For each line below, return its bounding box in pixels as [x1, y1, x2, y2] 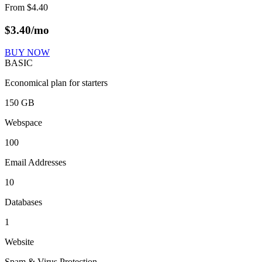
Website [5, 237, 34, 247]
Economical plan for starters [5, 78, 108, 88]
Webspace [5, 118, 42, 128]
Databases [5, 197, 42, 208]
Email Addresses [5, 157, 66, 168]
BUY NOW [5, 47, 50, 58]
